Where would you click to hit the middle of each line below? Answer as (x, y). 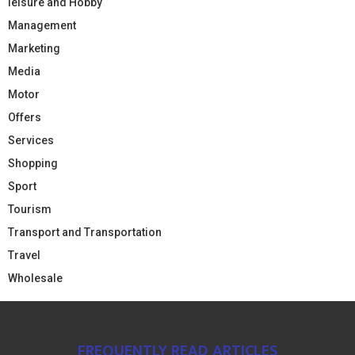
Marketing (34, 48)
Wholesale (35, 278)
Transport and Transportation (85, 232)
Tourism (30, 209)
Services (31, 140)
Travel (24, 255)
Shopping (33, 163)
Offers (25, 117)
